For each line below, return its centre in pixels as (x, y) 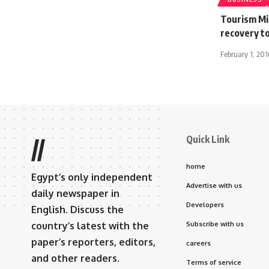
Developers (205, 204)
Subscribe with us (215, 224)
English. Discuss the (77, 209)
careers (198, 243)
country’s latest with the (90, 225)
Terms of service (214, 262)
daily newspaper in (75, 193)
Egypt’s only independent (92, 177)
